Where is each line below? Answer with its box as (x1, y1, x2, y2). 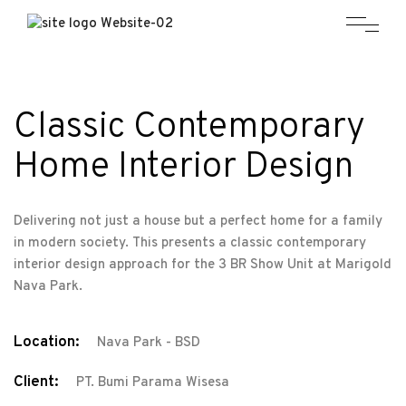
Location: (14, 332, 80, 353)
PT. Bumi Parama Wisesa (76, 373, 229, 391)
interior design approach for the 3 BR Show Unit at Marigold (14, 256, 391, 274)
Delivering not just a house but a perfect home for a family (14, 212, 382, 230)
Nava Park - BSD (97, 333, 200, 352)
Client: (14, 372, 59, 392)
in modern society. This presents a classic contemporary (14, 234, 366, 252)
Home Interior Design (14, 144, 353, 190)
